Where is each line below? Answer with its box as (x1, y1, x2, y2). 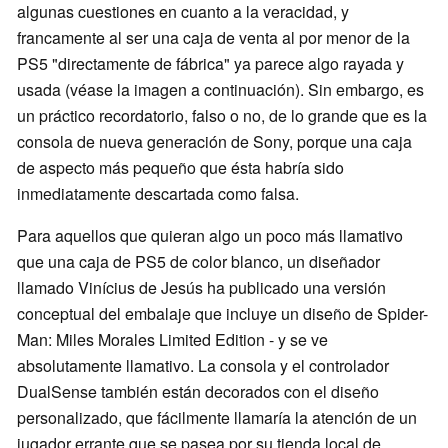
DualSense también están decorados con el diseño (17, 380, 379, 404)
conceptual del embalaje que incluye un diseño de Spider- (17, 302, 428, 326)
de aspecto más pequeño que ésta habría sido (17, 156, 344, 180)
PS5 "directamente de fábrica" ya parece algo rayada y (17, 52, 404, 76)
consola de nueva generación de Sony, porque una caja (17, 130, 412, 154)
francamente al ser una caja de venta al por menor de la (17, 26, 410, 50)
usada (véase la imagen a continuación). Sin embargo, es (17, 78, 424, 102)
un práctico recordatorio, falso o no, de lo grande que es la (17, 104, 427, 128)
